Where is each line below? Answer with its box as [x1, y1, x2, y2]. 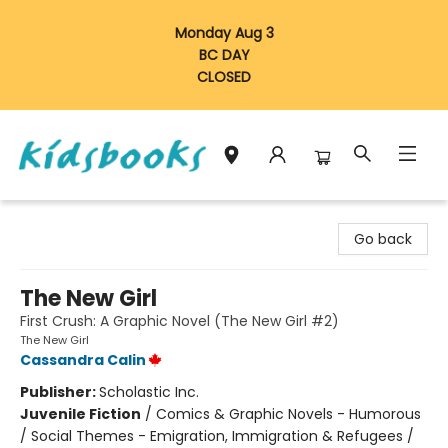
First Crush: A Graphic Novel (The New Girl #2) [20, 311, 339, 331]
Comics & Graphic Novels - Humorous [156, 404, 421, 424]
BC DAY [198, 45, 250, 65]
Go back [354, 229, 412, 249]
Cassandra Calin [20, 350, 146, 370]
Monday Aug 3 [174, 23, 274, 43]
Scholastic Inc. [99, 382, 199, 402]
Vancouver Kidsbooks [15, 207, 163, 227]
